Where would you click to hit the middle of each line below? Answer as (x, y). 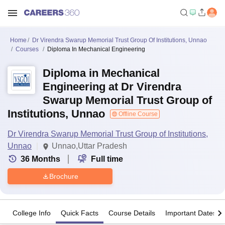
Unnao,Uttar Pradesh (89, 146)
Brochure (64, 176)
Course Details (132, 213)
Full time (107, 159)
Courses (27, 49)
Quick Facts (80, 213)
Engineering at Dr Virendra (112, 87)
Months (46, 159)
